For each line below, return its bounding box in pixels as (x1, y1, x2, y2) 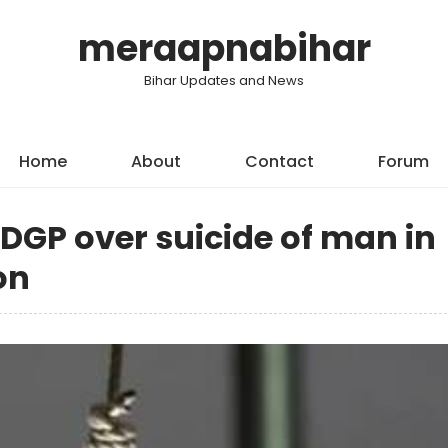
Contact (245, 150, 314, 173)
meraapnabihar (77, 23, 371, 74)
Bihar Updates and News (144, 71, 304, 90)
